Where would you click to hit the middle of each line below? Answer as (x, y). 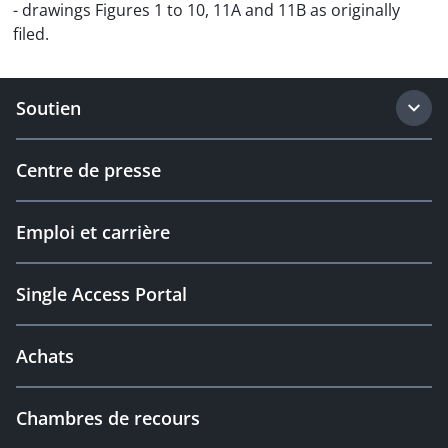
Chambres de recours (108, 418)
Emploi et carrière (93, 232)
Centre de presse (88, 170)
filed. (31, 34)
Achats (45, 356)
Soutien (48, 108)
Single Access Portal (101, 294)
